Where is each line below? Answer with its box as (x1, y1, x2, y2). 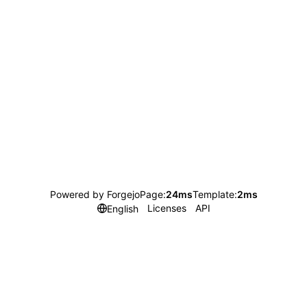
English (106, 202, 138, 214)
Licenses (147, 202, 186, 214)
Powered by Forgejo (49, 188, 140, 200)
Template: (192, 188, 237, 200)
